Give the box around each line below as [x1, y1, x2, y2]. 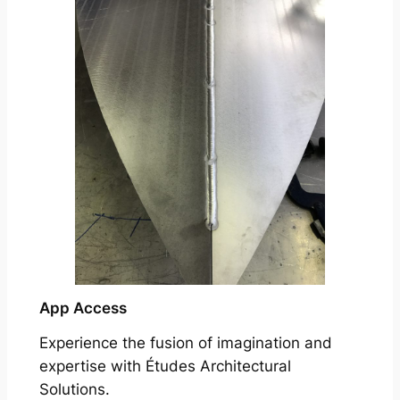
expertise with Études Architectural [38, 357, 291, 376]
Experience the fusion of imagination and [38, 334, 332, 353]
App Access [38, 299, 127, 318]
